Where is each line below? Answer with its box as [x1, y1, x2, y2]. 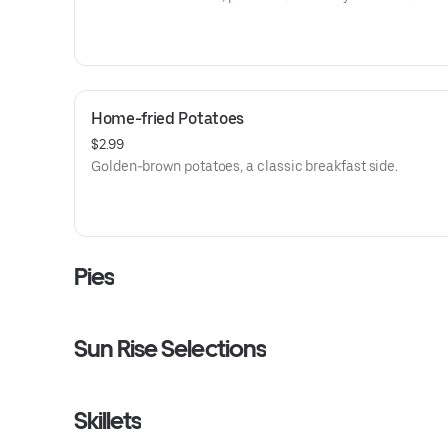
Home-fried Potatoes [91, 109, 244, 128]
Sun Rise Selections [74, 334, 266, 363]
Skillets [74, 406, 142, 435]
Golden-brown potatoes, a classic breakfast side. [91, 158, 399, 174]
